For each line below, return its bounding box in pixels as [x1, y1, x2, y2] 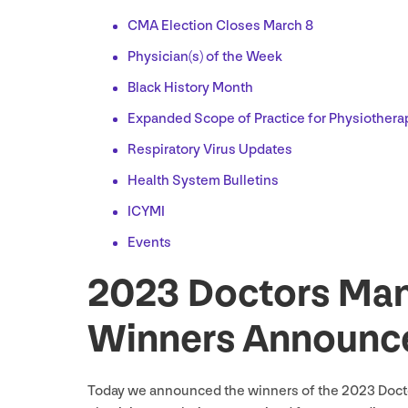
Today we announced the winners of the [87, 382, 342, 401]
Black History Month [127, 79, 253, 97]
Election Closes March [158, 17, 305, 36]
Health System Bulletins [127, 172, 279, 190]
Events [127, 234, 171, 252]
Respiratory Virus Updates [127, 141, 292, 159]
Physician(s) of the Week [127, 48, 282, 66]
